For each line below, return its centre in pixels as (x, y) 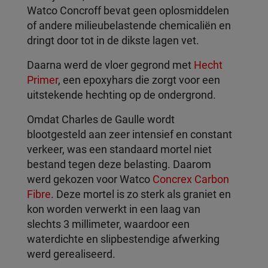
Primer (42, 80)
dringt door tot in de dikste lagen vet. (113, 40)
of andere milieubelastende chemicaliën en (129, 25)
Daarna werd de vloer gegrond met (110, 65)
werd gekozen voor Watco (90, 179)
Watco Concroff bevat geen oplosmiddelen (128, 10)
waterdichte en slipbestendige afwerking (123, 239)
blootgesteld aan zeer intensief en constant (130, 134)
